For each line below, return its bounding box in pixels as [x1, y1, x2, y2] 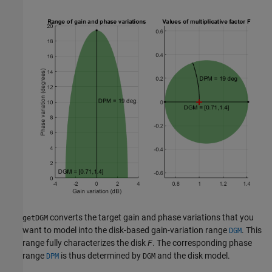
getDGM [22, 213, 48, 222]
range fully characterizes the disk [22, 237, 148, 248]
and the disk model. [155, 250, 230, 260]
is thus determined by [59, 250, 143, 260]
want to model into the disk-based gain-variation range [22, 225, 229, 235]
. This [242, 225, 262, 235]
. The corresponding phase [152, 237, 252, 248]
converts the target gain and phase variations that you [48, 212, 254, 222]
